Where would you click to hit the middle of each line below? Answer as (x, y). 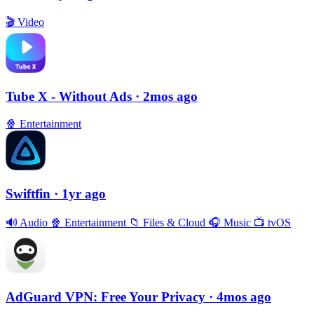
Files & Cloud (174, 223)
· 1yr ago (80, 193)
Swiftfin (30, 193)
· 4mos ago (240, 297)
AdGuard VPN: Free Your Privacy (107, 297)
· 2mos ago (166, 97)
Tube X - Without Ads (70, 97)
